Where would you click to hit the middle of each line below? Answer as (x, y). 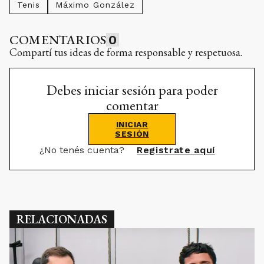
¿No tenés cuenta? (84, 150)
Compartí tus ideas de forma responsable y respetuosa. (126, 52)
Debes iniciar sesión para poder (132, 90)
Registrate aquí (176, 150)
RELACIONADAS (62, 219)
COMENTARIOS (58, 39)
